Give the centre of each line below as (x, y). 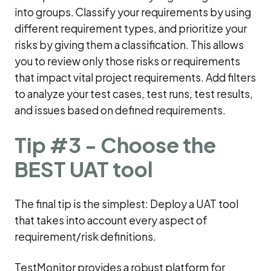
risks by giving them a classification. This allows (129, 44)
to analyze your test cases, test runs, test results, (134, 93)
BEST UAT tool (86, 169)
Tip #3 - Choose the (115, 145)
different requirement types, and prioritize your (131, 28)
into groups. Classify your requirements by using (133, 12)
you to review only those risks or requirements (127, 61)
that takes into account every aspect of (111, 220)
